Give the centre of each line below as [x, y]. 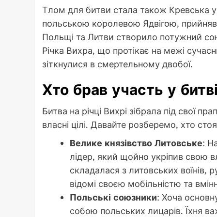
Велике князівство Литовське [136, 143]
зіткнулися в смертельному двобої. [117, 64]
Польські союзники [113, 197]
